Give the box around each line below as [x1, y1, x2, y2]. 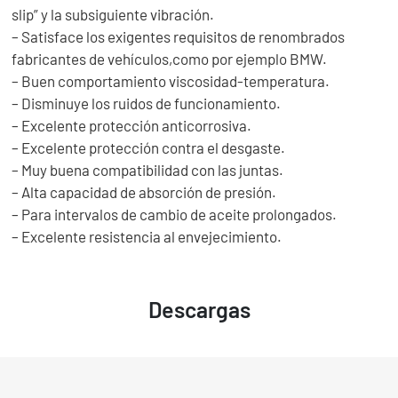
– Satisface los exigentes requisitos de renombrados [12, 27, 346, 45]
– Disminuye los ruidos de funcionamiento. [12, 93, 282, 112]
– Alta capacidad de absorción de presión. [12, 182, 277, 201]
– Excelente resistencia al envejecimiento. [12, 227, 283, 245]
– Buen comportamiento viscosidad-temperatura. [12, 71, 330, 90]
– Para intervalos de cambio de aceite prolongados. [12, 204, 338, 223]
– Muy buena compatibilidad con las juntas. [12, 160, 284, 179]
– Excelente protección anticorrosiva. [12, 115, 252, 134]
